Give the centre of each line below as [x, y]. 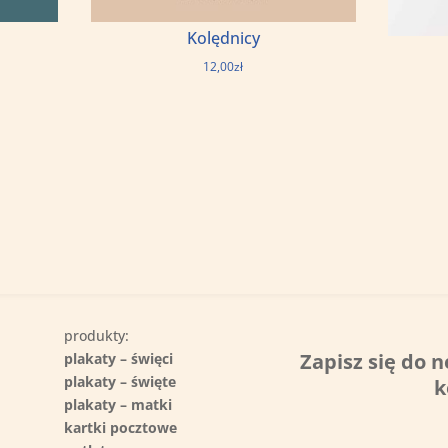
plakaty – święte [120, 381]
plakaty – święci [119, 358]
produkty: [97, 335]
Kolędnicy [223, 37]
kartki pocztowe [121, 427]
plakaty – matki [118, 404]
